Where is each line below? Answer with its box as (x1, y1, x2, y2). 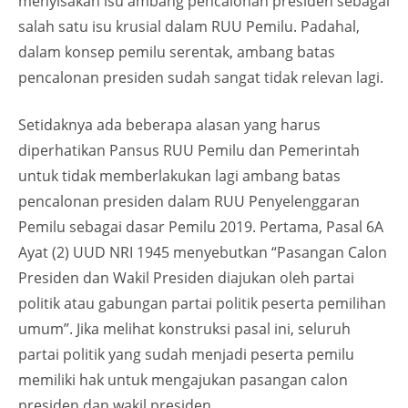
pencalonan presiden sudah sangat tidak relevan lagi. (18, 67, 383, 87)
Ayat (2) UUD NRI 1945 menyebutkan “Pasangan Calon (18, 242, 387, 262)
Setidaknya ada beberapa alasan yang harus (18, 115, 321, 135)
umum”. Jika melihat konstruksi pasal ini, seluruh (18, 319, 351, 339)
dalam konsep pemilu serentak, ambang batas (18, 42, 335, 62)
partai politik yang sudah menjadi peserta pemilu (18, 344, 354, 364)
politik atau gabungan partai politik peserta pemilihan (18, 293, 386, 313)
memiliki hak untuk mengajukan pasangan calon (18, 370, 348, 390)
